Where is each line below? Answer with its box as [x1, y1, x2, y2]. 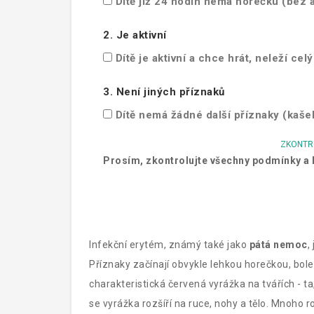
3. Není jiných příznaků [103, 86, 225, 98]
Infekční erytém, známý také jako [89, 239, 250, 250]
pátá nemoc [249, 239, 308, 250]
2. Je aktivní [103, 29, 167, 41]
